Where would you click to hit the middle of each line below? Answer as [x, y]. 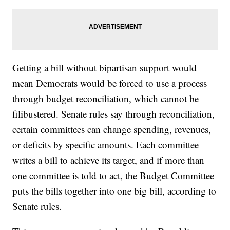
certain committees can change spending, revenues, [112, 129]
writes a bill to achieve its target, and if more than [109, 160]
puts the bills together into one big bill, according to [114, 191]
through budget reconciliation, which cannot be [106, 99]
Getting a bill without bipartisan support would [105, 68]
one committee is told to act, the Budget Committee [113, 176]
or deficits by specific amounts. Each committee [106, 145]
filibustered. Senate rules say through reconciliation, [114, 114]
